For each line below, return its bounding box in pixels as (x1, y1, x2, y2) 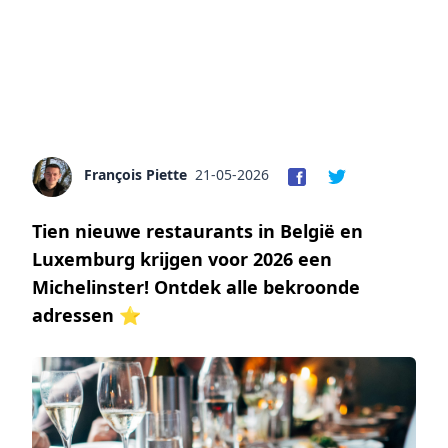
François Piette (84, 164, 187, 184)
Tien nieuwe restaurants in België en (32, 218, 363, 243)
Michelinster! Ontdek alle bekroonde (32, 274, 360, 299)
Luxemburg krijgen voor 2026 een (32, 246, 332, 271)
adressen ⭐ (32, 302, 141, 327)
